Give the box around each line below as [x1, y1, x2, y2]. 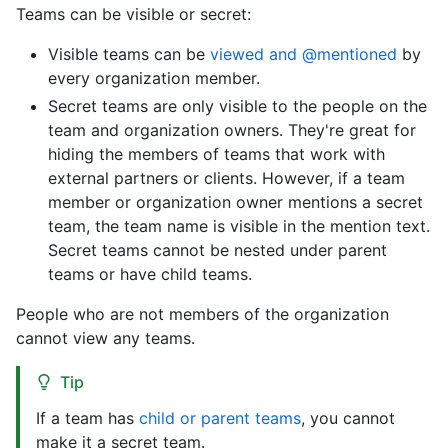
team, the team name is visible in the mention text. [48, 216, 430, 236]
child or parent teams [139, 408, 301, 428]
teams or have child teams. [48, 264, 252, 284]
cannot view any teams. [16, 328, 195, 348]
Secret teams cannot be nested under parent [48, 240, 387, 260]
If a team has [36, 408, 139, 428]
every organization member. [48, 68, 260, 88]
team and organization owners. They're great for [48, 120, 416, 140]
